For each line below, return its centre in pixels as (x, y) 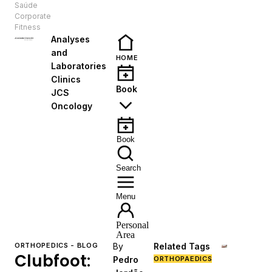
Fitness (28, 27)
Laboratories (78, 66)
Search (128, 168)
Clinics (66, 79)
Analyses (70, 39)
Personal (132, 225)
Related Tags (182, 246)
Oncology (71, 106)
